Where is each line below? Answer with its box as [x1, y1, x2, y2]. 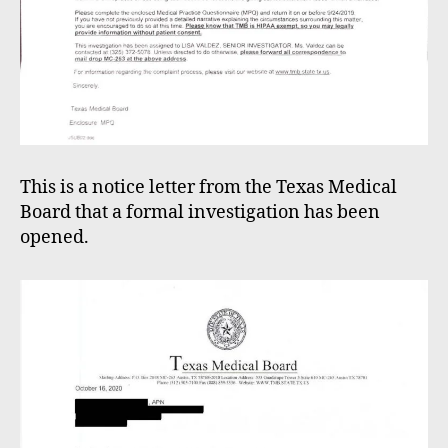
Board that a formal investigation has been [20, 201, 380, 225]
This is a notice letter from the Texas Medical [20, 176, 397, 200]
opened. [20, 226, 89, 250]
